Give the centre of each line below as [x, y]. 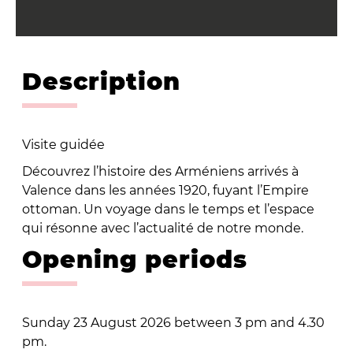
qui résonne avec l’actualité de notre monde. [162, 228]
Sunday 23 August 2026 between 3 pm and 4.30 [173, 322]
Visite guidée [63, 144]
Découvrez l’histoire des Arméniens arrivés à [160, 171]
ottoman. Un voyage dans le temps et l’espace [168, 209]
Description [101, 81]
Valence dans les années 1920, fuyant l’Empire [165, 190]
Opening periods [134, 259]
